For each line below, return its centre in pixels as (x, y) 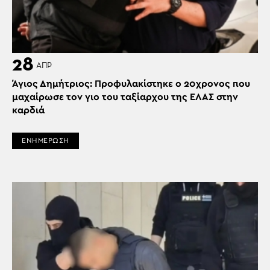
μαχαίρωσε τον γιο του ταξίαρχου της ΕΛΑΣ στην (125, 97)
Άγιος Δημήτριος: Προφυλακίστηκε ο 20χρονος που (131, 84)
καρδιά (28, 111)
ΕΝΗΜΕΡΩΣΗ (46, 141)
